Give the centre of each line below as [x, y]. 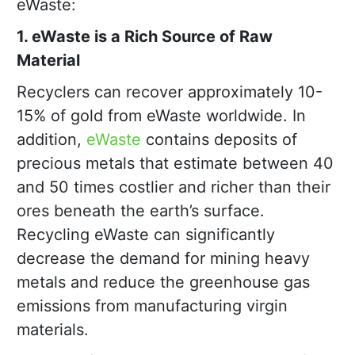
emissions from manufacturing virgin [152, 306]
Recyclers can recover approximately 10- [170, 92]
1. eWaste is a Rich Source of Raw [145, 37]
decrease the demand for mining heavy [163, 259]
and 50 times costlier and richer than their [174, 187]
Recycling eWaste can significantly [146, 235]
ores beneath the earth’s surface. [141, 211]
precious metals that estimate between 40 [175, 164]
